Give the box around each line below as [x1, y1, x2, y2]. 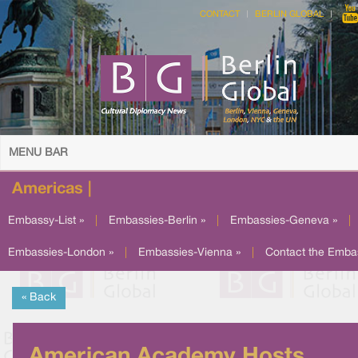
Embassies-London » [8, 248, 113, 258]
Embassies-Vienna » [138, 248, 241, 258]
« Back [22, 292, 56, 303]
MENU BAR [9, 148, 68, 158]
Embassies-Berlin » [109, 216, 205, 226]
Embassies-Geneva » [230, 216, 337, 226]
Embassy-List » [8, 216, 84, 226]
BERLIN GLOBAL [255, 10, 324, 18]
